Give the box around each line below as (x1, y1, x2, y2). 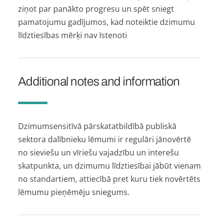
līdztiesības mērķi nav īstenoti (18, 29, 127, 41)
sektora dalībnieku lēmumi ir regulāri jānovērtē (18, 133, 191, 145)
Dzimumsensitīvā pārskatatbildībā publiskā (18, 120, 176, 131)
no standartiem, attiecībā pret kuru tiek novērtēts (18, 173, 200, 184)
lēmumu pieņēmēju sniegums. (18, 186, 130, 197)
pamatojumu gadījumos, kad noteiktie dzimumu (18, 16, 195, 27)
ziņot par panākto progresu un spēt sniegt (18, 3, 174, 14)
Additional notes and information (18, 75, 180, 88)
